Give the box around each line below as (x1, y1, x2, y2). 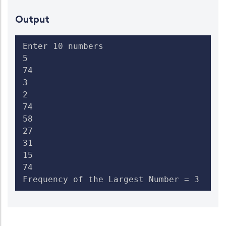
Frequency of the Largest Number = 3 (23, 174, 209, 184)
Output (15, 13, 49, 25)
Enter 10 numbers (23, 41, 103, 51)
